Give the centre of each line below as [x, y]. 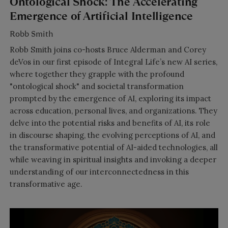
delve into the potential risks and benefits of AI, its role [110, 123]
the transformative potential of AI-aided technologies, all [113, 147]
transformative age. [46, 184]
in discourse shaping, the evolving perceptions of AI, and [112, 135]
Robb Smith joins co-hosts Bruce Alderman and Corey [108, 49]
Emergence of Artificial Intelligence [101, 16]
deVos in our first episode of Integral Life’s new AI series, [113, 62]
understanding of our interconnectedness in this [99, 172]
